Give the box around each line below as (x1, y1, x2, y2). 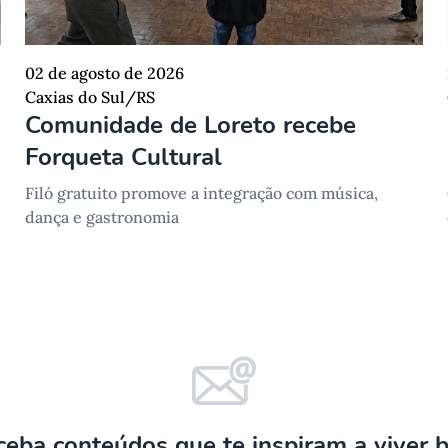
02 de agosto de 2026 (25, 63, 185, 84)
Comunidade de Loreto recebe (25, 109, 357, 142)
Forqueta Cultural (25, 141, 223, 174)
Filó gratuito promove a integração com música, (25, 183, 379, 204)
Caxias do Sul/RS (25, 87, 156, 108)
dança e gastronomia (25, 207, 180, 228)
